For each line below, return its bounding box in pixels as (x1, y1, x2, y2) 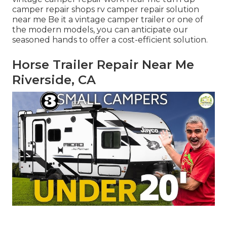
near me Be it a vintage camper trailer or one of (12, 15, 203, 25)
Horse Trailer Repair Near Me (12, 57, 194, 72)
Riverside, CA (12, 72, 96, 88)
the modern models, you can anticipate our (12, 25, 188, 35)
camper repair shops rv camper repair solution (12, 5, 199, 15)
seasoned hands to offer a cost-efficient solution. (12, 35, 208, 45)
